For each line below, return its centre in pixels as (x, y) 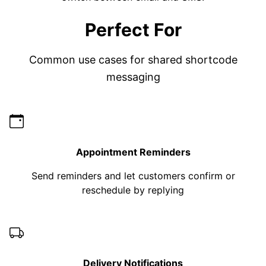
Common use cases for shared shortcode (133, 60)
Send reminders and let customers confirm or (133, 175)
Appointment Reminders (133, 152)
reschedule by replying (133, 190)
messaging (133, 77)
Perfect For (133, 30)
